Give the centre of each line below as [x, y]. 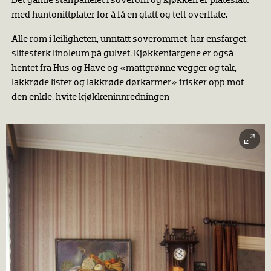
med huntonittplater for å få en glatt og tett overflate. [119, 15]
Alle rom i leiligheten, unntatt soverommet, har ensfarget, [129, 40]
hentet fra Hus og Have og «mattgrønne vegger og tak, [124, 69]
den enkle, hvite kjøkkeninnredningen [90, 98]
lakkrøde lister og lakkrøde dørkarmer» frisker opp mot [127, 83]
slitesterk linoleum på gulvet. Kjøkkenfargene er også [122, 54]
